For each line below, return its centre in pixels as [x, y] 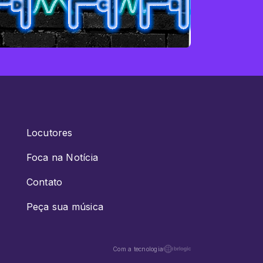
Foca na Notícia [62, 158]
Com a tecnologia [138, 249]
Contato [44, 182]
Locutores [49, 133]
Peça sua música [65, 207]
